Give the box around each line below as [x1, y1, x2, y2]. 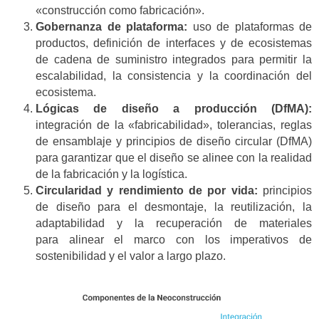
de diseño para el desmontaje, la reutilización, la [36, 201, 312, 214]
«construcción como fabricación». [36, 4, 204, 17]
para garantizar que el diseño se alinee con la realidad [36, 152, 312, 164]
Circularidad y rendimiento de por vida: [36, 184, 258, 197]
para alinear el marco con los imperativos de [36, 234, 312, 246]
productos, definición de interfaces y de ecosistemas [36, 37, 312, 50]
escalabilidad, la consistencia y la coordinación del [36, 70, 312, 83]
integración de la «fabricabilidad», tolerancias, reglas [36, 119, 312, 132]
